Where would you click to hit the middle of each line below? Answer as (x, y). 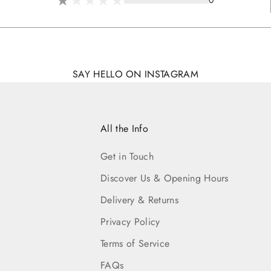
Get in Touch (127, 156)
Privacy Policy (130, 221)
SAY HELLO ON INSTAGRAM (135, 74)
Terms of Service (135, 243)
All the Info (125, 128)
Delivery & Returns (139, 200)
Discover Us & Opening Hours (165, 178)
